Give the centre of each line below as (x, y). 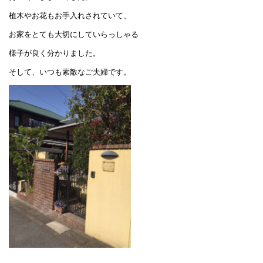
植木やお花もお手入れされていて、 (70, 15)
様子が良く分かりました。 (55, 53)
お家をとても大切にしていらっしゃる (74, 34)
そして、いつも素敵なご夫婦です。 (70, 72)
